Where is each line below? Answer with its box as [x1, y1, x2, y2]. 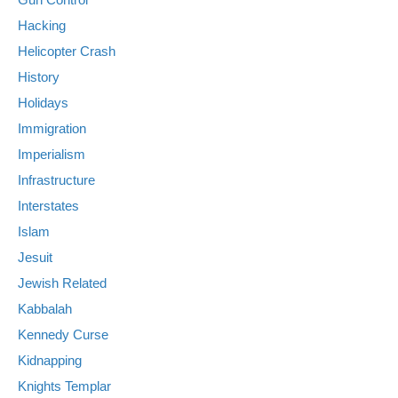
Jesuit [18, 249, 52, 265]
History [18, 68, 60, 84]
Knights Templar [18, 378, 111, 394]
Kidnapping [18, 352, 82, 368]
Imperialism [18, 146, 85, 162]
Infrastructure [18, 171, 95, 187]
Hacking [18, 17, 66, 33]
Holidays [18, 94, 68, 110]
